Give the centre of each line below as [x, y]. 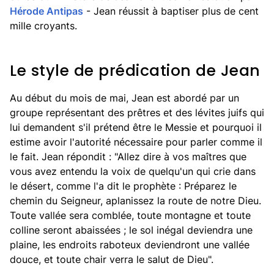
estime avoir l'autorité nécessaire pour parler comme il [136, 142]
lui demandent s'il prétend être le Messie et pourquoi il [136, 127]
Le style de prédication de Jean [135, 71]
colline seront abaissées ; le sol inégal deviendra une [131, 230]
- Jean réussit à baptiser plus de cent [171, 11]
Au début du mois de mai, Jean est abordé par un [124, 98]
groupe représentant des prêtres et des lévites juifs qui [137, 113]
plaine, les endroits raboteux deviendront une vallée [130, 245]
